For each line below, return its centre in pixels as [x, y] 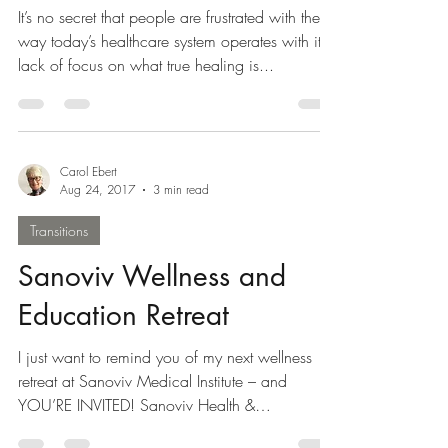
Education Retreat [123, 315]
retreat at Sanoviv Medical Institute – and [139, 381]
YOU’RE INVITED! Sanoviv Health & [136, 405]
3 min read [181, 189]
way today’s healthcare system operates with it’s [173, 41]
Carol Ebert [88, 171]
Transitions [59, 230]
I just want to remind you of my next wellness [165, 357]
